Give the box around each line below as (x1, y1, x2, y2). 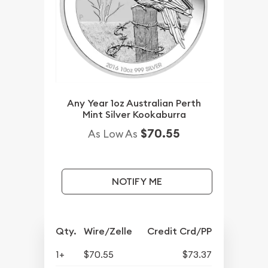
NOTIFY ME (111, 175, 162, 188)
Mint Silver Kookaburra (82, 108, 186, 121)
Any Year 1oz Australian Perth (67, 97, 201, 110)
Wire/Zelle (84, 225, 133, 238)
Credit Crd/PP (147, 225, 212, 238)
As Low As (88, 127, 138, 141)
